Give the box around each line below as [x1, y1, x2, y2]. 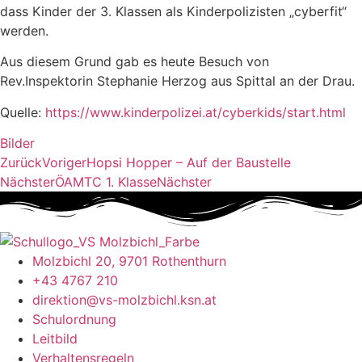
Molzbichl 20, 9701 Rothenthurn [32, 252, 226, 269]
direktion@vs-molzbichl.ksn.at [32, 291, 217, 308]
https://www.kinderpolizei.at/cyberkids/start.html [45, 103, 346, 120]
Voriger [42, 154, 86, 170]
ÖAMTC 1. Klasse [55, 173, 157, 190]
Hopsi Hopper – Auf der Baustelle [86, 154, 291, 170]
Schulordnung [32, 310, 116, 327]
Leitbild [32, 330, 78, 347]
